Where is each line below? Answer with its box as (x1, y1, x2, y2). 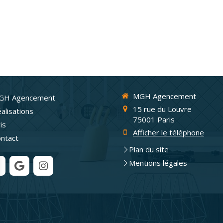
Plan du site (129, 144, 169, 154)
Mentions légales (129, 158, 187, 168)
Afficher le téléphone (133, 127, 204, 137)
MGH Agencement (133, 91, 196, 101)
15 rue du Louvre (133, 104, 192, 114)
